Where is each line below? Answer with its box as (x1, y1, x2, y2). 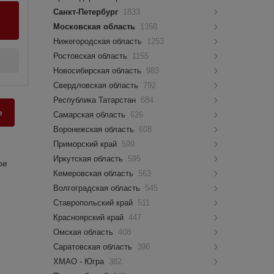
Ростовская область (53, 51, 130, 61)
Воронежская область (53, 125, 137, 134)
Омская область (53, 228, 116, 237)
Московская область (53, 22, 138, 31)
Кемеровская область (53, 169, 136, 178)
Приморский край (53, 139, 120, 149)
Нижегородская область (53, 37, 145, 46)
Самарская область (53, 110, 128, 119)
